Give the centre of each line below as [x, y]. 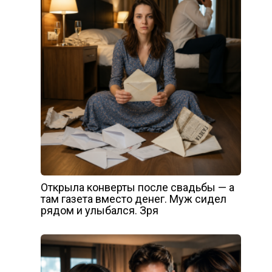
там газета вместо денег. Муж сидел [133, 199]
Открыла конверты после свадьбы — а [137, 187]
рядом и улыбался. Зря [99, 210]
